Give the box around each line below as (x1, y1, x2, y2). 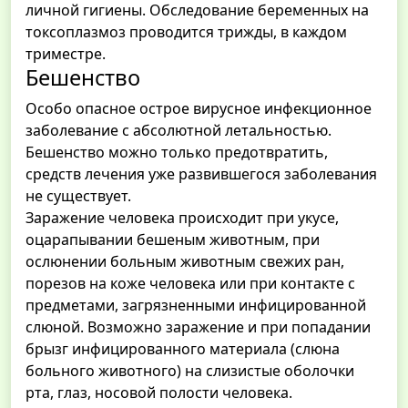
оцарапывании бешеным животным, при (25, 229, 320, 250)
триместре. (25, 44, 106, 65)
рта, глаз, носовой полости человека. (25, 382, 292, 403)
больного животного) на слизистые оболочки (25, 361, 354, 382)
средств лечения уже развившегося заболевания (25, 164, 377, 185)
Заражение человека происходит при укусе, (25, 208, 339, 229)
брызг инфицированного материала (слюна (25, 339, 340, 360)
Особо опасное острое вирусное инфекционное (25, 98, 372, 119)
